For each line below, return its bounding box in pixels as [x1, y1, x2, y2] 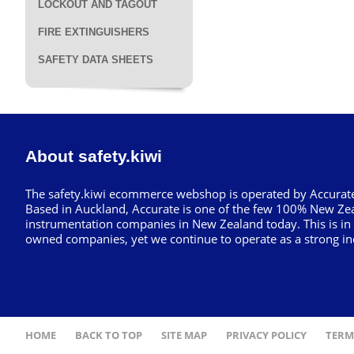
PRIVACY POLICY [226, 328, 307, 342]
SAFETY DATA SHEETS [38, 54, 153, 66]
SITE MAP [161, 328, 207, 342]
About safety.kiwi [25, 147, 162, 165]
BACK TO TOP [75, 328, 142, 342]
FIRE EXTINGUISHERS [38, 26, 149, 38]
